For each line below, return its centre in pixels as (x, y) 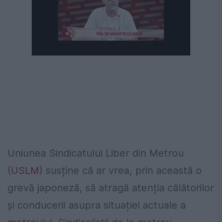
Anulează (151, 43)
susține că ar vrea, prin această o (122, 170)
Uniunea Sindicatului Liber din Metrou (96, 153)
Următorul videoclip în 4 (71, 43)
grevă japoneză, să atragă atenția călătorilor (111, 188)
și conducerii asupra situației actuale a (97, 205)
